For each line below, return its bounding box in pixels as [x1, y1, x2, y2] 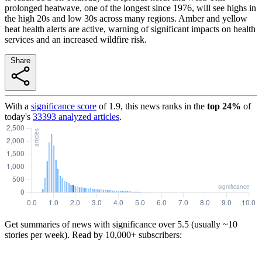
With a [5, 101, 29, 111]
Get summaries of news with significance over [5, 219, 175, 229]
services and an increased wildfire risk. [5, 34, 147, 44]
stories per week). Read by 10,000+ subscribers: [5, 229, 182, 240]
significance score [31, 101, 96, 111]
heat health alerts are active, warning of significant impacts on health [5, 23, 256, 34]
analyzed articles [56, 111, 119, 122]
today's [5, 111, 30, 122]
